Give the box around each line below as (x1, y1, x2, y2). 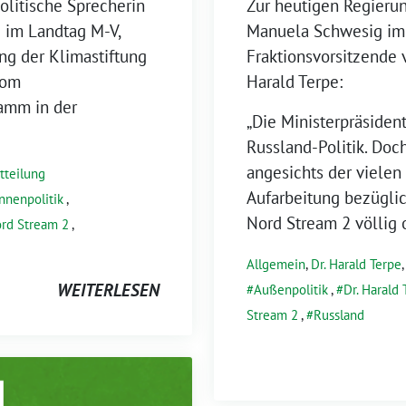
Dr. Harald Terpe (311, 255, 401, 273)
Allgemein (246, 255, 305, 273)
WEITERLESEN (57, 278, 159, 301)
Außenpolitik (254, 280, 328, 298)
